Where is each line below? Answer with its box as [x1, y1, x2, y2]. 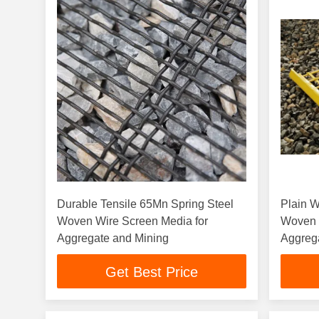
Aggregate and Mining [57, 232, 169, 244]
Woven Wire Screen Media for [57, 215, 208, 227]
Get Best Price [105, 264, 199, 281]
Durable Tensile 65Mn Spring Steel [57, 198, 234, 210]
